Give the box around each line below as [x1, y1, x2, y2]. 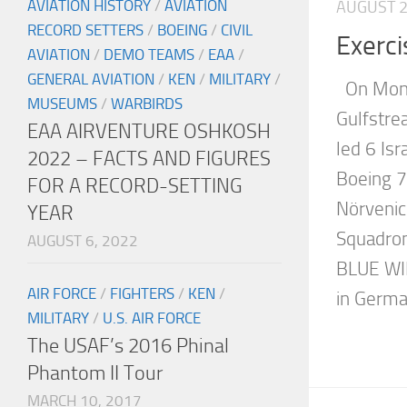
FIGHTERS [110, 284, 174, 303]
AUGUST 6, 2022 [27, 232, 138, 251]
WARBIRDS [111, 94, 183, 114]
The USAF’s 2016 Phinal [27, 333, 229, 359]
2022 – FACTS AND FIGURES [27, 146, 271, 172]
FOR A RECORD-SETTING [27, 174, 243, 199]
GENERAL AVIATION [27, 70, 154, 89]
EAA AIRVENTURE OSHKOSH [27, 119, 271, 144]
